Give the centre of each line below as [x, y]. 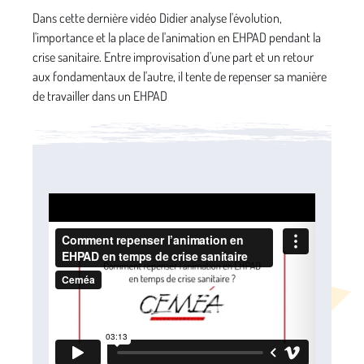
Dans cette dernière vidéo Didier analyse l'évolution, [157, 17]
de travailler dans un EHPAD [100, 95]
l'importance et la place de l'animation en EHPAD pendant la [177, 37]
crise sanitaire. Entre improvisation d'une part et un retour [173, 56]
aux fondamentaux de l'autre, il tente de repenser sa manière [180, 76]
